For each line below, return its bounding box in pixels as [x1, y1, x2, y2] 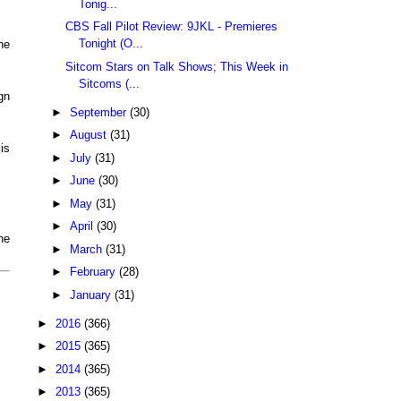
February [69, 265, 119, 279]
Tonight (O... [79, 37, 144, 51]
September [69, 105, 130, 119]
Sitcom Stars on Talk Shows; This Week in [65, 59, 289, 73]
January [69, 287, 115, 302]
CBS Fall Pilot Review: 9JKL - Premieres [65, 20, 278, 34]
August [69, 128, 110, 142]
